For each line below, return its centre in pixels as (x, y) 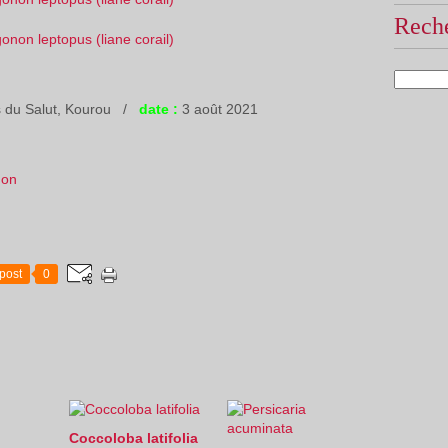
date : (158, 109)
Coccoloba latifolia (133, 438)
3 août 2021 (218, 109)
